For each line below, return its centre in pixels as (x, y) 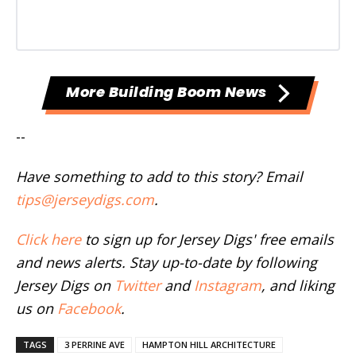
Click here (48, 240)
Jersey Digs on (65, 286)
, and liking (298, 286)
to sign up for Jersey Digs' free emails (207, 240)
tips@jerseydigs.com (85, 200)
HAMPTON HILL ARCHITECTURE (209, 345)
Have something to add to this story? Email (159, 177)
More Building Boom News (166, 92)
